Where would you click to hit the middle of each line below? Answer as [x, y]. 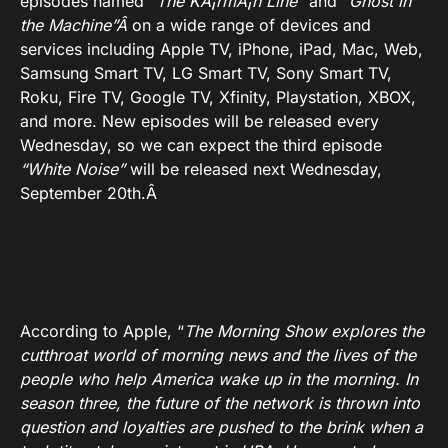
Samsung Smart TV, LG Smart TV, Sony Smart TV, [206, 73]
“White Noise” [72, 169]
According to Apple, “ [102, 331]
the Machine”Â [76, 25]
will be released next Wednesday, [253, 169]
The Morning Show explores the [304, 331]
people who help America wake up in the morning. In [219, 379]
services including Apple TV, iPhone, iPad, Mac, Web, [221, 49]
